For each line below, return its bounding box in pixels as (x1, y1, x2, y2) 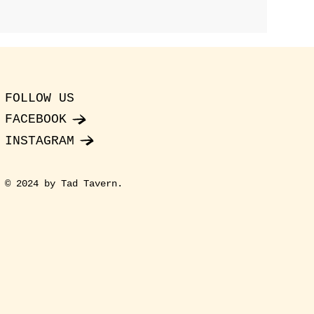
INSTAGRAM (5, 133, 75, 148)
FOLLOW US (5, 90, 75, 105)
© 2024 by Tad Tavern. (5, 177, 123, 189)
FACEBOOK (5, 112, 67, 127)
